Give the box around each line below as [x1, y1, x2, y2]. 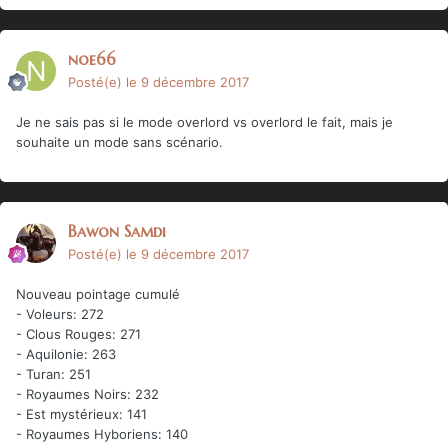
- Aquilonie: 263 [16, 345, 116, 362]
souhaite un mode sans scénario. [16, 133, 227, 150]
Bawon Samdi [68, 220, 166, 241]
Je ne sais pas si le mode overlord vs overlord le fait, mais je [16, 113, 393, 130]
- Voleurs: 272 [16, 305, 104, 322]
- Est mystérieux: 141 [16, 405, 147, 422]
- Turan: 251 [16, 365, 91, 382]
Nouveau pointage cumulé [16, 285, 180, 302]
